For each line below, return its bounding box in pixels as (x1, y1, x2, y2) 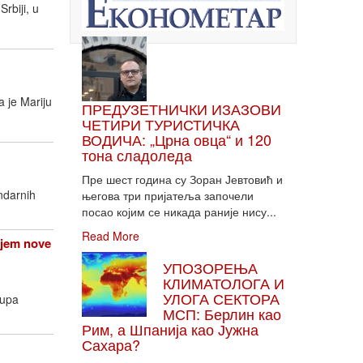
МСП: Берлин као (163, 303, 281, 324)
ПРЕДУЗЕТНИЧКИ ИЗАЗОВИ (82, 98, 281, 119)
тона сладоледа (82, 144, 192, 165)
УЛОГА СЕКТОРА (163, 288, 280, 309)
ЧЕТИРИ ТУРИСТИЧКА (82, 113, 240, 135)
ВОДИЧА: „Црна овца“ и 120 (82, 129, 271, 150)
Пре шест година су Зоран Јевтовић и (82, 171, 283, 187)
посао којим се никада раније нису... (82, 203, 276, 220)
